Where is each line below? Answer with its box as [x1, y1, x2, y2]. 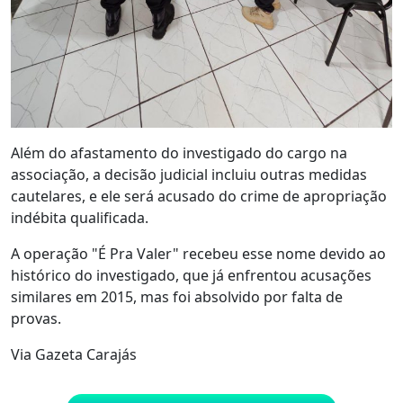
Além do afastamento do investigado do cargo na [11, 142, 347, 163]
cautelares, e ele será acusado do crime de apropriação [11, 185, 387, 206]
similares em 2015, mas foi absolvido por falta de [11, 286, 343, 307]
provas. [11, 308, 61, 328]
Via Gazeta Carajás [11, 344, 137, 364]
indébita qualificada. [11, 207, 148, 228]
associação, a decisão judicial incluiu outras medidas [11, 164, 367, 184]
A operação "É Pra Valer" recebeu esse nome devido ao [11, 243, 386, 264]
